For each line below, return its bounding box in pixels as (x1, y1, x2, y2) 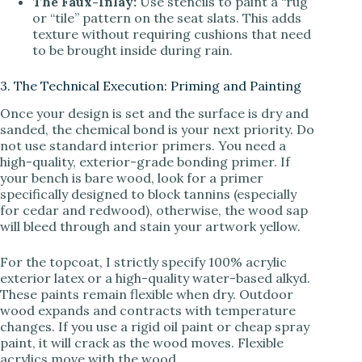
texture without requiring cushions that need (32, 25, 311, 42)
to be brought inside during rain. (32, 41, 233, 58)
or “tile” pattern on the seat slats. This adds (32, 9, 301, 26)
